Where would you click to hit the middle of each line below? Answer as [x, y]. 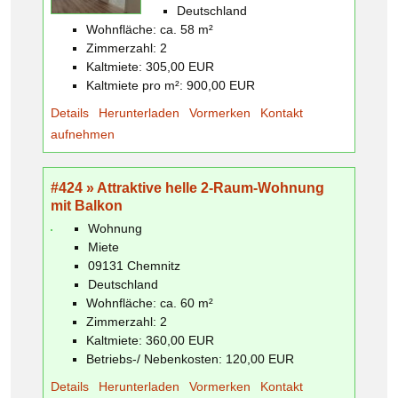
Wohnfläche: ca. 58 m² [150, 29]
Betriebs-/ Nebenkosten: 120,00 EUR [190, 358]
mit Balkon [87, 205]
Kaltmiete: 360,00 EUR [150, 340]
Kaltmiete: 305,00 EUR [150, 66]
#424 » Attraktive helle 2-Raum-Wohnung [187, 187]
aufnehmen [83, 134]
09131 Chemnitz [134, 265]
